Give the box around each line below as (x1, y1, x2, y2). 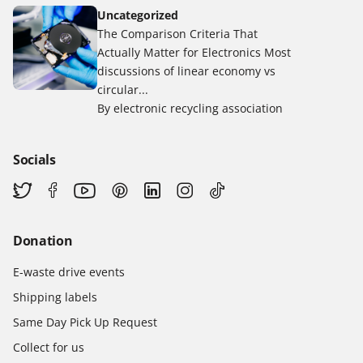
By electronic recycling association (97, 100, 283, 117)
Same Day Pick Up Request (13, 314, 157, 331)
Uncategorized (97, 7, 178, 23)
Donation (13, 232, 73, 250)
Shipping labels (13, 289, 97, 305)
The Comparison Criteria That (97, 26, 258, 42)
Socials (13, 151, 56, 169)
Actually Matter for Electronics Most (97, 45, 291, 61)
